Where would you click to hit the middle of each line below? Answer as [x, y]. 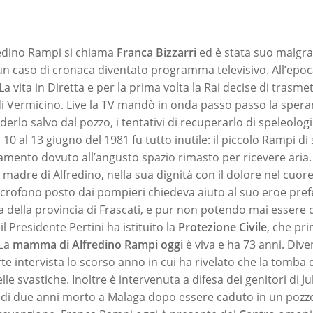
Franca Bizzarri [158, 52]
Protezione [207, 227]
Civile [253, 227]
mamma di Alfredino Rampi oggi [98, 244]
